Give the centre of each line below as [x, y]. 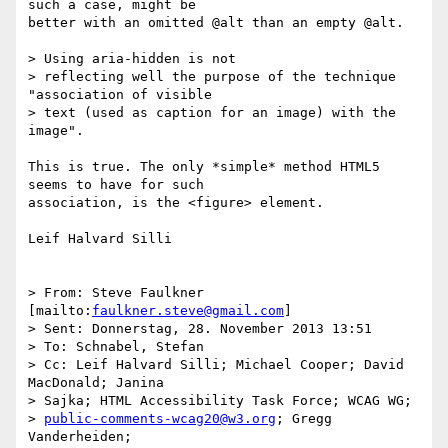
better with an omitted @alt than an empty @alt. [216, 23]
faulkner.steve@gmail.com [188, 311]
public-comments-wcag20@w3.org [160, 419]
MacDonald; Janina [100, 383]
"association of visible [124, 95]
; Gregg [304, 419]
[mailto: [60, 311]
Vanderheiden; [84, 437]
